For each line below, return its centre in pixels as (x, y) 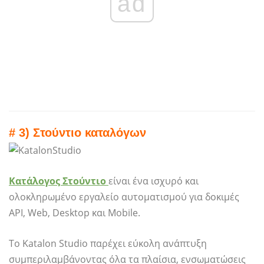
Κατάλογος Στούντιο (57, 181)
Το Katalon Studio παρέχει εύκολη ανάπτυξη (108, 244)
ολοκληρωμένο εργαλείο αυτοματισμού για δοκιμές (124, 197)
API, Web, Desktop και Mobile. (75, 213)
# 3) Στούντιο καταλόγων (77, 133)
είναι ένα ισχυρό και (154, 181)
